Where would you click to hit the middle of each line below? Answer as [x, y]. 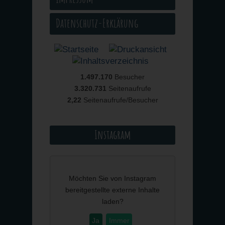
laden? [113, 202]
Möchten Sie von [96, 179]
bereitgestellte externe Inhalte [113, 190]
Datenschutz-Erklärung [97, 23]
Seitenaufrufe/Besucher [121, 100]
